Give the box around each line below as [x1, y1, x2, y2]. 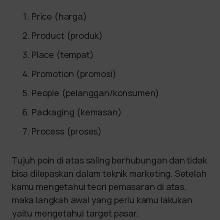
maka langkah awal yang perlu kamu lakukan [12, 194, 192, 206]
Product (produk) [31, 29, 103, 42]
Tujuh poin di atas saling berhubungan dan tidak [12, 154, 207, 166]
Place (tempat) [31, 49, 94, 61]
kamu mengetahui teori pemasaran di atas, [12, 181, 187, 193]
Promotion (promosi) [31, 68, 116, 80]
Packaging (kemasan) [31, 106, 122, 118]
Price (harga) [31, 10, 87, 23]
